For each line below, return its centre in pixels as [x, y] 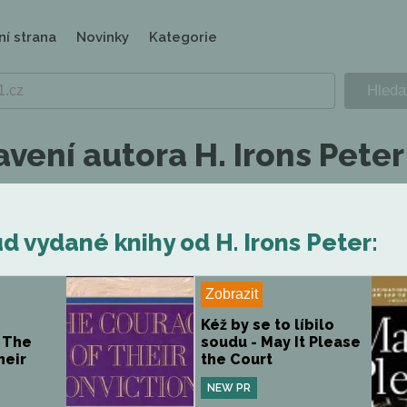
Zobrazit [232, 294]
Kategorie [183, 37]
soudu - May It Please [281, 342]
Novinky [103, 37]
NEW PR [229, 388]
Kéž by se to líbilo [268, 325]
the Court [237, 359]
